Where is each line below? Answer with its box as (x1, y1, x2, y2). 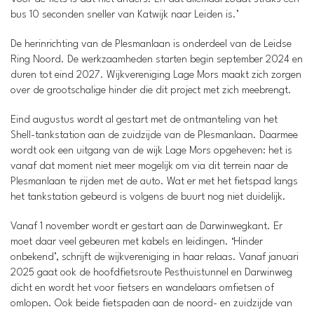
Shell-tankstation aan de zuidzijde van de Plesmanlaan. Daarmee (11, 130, 298, 141)
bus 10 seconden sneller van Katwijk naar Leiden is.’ (11, 10, 238, 20)
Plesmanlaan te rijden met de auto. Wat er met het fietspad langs (11, 177, 298, 187)
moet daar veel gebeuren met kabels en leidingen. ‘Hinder (11, 237, 263, 247)
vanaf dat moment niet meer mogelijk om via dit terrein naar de (11, 161, 288, 172)
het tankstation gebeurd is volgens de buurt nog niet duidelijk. (11, 192, 286, 203)
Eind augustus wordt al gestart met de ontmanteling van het (11, 115, 278, 125)
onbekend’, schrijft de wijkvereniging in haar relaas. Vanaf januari (11, 252, 299, 263)
